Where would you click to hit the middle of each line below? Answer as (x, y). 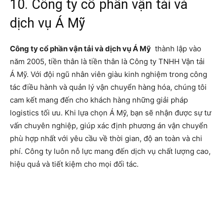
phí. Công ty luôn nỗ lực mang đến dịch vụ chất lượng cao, (110, 151)
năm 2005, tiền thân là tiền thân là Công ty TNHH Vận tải (107, 62)
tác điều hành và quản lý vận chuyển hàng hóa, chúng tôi (108, 87)
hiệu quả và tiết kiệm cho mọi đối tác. (74, 164)
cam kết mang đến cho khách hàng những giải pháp (99, 100)
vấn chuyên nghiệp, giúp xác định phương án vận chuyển (109, 126)
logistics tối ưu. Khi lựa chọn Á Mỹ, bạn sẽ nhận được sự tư (110, 113)
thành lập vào (176, 49)
